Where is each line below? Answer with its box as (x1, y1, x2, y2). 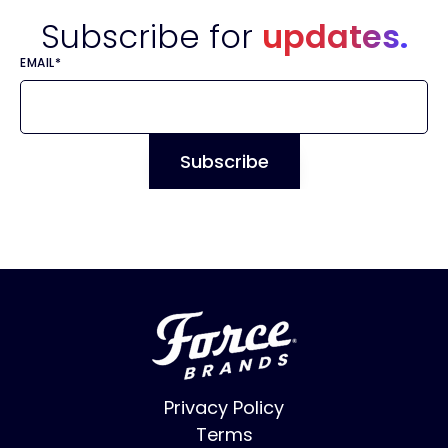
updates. (261, 14, 408, 60)
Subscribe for (40, 14, 262, 60)
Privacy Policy (164, 395, 284, 421)
